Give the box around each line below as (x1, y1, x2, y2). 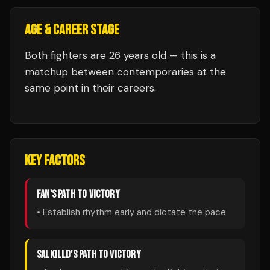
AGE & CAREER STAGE (25, 21, 119, 39)
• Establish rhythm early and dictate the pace (37, 206, 226, 218)
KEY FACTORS (25, 152, 85, 169)
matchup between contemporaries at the (25, 65, 226, 78)
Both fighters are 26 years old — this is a (25, 49, 216, 62)
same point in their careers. (25, 81, 156, 95)
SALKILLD (37, 248, 71, 261)
